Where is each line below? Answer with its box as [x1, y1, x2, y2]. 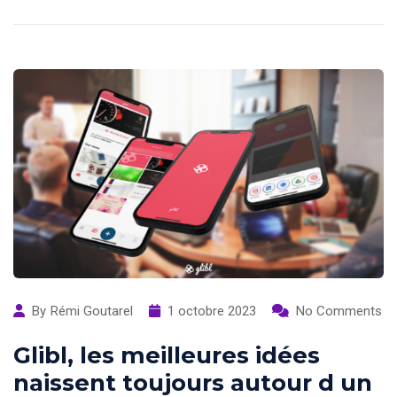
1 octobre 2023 [167, 302, 256, 319]
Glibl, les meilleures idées [13, 340, 320, 370]
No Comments [296, 302, 382, 319]
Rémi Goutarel [51, 302, 133, 319]
